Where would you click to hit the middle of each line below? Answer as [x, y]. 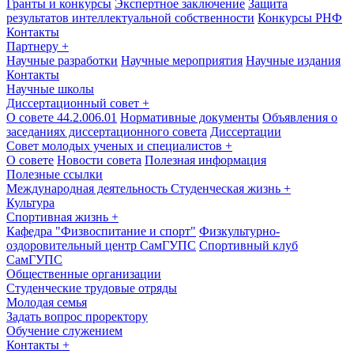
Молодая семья [47, 302]
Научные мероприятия [182, 60]
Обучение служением [64, 331]
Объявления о [300, 117]
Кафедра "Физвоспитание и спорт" [101, 231]
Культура [30, 203]
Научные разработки [62, 60]
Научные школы [50, 89]
